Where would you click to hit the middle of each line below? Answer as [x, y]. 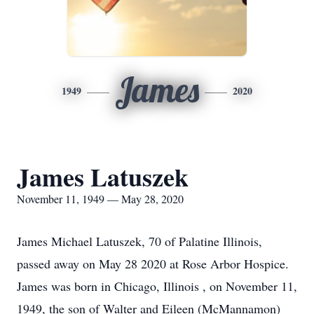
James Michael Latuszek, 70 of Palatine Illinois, [139, 241]
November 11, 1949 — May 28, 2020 [100, 199]
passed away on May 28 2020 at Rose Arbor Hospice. [153, 264]
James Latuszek [103, 177]
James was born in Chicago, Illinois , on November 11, [157, 286]
